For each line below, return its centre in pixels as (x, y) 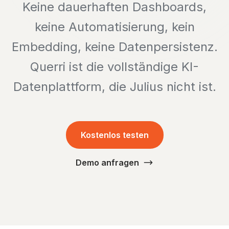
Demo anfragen (107, 163)
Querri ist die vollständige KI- (114, 67)
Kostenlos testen (114, 135)
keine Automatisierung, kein (114, 27)
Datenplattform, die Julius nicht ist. (114, 87)
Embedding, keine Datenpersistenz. (114, 47)
